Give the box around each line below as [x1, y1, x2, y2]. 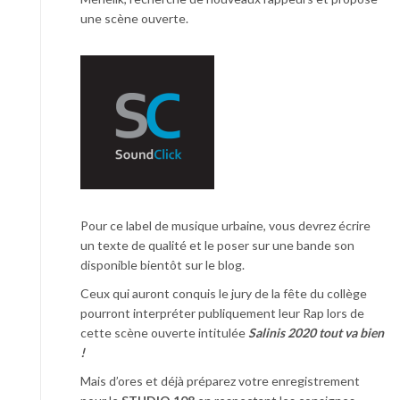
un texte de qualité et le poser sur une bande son [80, 237, 354, 254]
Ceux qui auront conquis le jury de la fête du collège [80, 286, 367, 302]
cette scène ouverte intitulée [80, 325, 248, 341]
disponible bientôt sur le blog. [80, 257, 245, 273]
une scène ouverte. [80, 11, 188, 27]
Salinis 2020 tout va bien [248, 325, 384, 341]
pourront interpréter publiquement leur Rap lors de [80, 305, 364, 321]
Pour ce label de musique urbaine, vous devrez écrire [80, 218, 371, 234]
